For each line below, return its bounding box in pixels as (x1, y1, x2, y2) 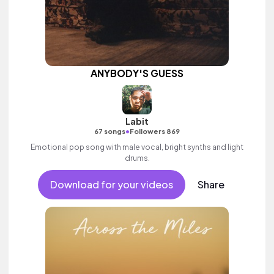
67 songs (94, 127, 125, 135)
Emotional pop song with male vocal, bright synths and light (31, 143, 243, 152)
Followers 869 (130, 127, 180, 135)
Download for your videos (50, 178, 173, 191)
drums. (124, 154, 150, 163)
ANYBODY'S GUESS (91, 67, 183, 80)
